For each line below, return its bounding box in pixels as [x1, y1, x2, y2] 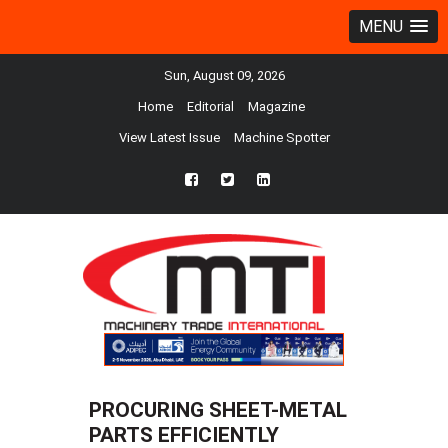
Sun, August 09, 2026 [163, 68, 285, 83]
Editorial [187, 99, 234, 114]
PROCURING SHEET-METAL [89, 398, 347, 423]
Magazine [248, 99, 305, 114]
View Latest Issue [118, 130, 220, 145]
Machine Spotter [233, 130, 330, 145]
